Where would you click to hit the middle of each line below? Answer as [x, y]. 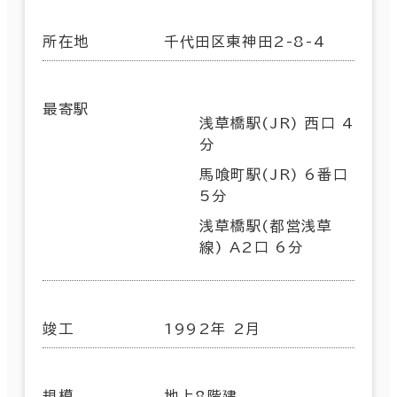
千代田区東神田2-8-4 [245, 41]
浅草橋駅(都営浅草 [266, 226]
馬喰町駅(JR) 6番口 [274, 174]
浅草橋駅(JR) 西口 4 [277, 123]
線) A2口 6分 [252, 247]
